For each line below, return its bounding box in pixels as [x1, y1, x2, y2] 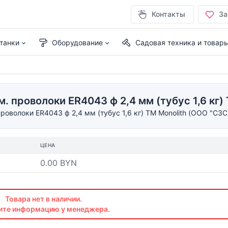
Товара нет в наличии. [5, 194, 82, 203]
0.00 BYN [40, 158, 77, 168]
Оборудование [52, 38, 103, 47]
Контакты [152, 10, 185, 18]
